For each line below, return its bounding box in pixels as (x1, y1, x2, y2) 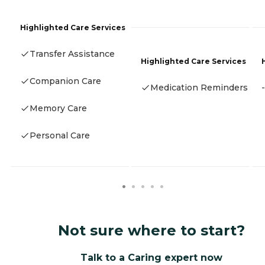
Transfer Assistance (30, 48, 115, 59)
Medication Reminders (150, 82, 248, 93)
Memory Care (30, 102, 87, 114)
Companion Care (30, 75, 101, 86)
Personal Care (30, 130, 90, 141)
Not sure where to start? (58, 221, 245, 239)
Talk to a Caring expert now (80, 251, 222, 263)
